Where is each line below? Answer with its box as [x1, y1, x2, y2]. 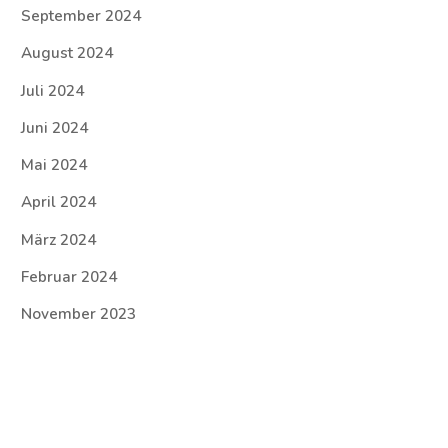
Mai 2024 [21, 155, 88, 176]
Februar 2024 [21, 267, 118, 288]
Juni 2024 [21, 117, 89, 138]
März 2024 [21, 229, 97, 250]
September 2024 [21, 5, 142, 26]
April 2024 [21, 192, 97, 213]
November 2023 [21, 304, 137, 325]
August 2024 [21, 43, 114, 64]
